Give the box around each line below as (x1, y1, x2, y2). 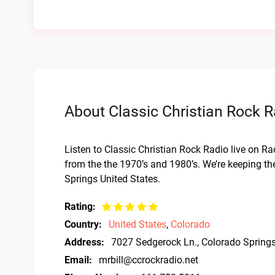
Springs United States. (64, 173, 160, 185)
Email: (64, 254, 92, 266)
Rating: (64, 201, 96, 212)
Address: (64, 236, 104, 248)
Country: (64, 219, 102, 230)
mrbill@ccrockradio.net (99, 254, 198, 266)
